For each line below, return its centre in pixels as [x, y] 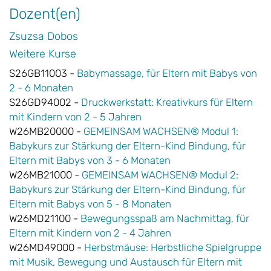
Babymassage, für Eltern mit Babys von [167, 73]
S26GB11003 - [43, 73]
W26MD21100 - [45, 219]
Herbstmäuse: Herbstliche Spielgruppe [173, 248]
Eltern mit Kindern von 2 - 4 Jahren [90, 233]
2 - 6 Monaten [41, 88]
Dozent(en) [45, 14]
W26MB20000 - [46, 132]
